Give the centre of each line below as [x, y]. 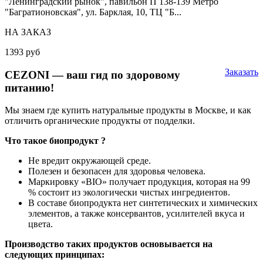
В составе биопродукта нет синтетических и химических [143, 203]
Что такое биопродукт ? [55, 141]
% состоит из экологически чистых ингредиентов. [129, 193]
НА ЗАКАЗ [28, 32]
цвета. [41, 224]
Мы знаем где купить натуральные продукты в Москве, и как [128, 110]
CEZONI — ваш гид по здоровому [92, 75]
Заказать [242, 72]
